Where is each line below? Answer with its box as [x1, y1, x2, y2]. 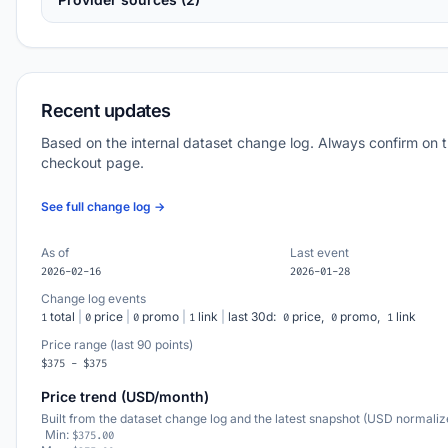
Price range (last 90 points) [41, 337, 193, 352]
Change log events [41, 291, 146, 306]
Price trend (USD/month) [41, 388, 209, 405]
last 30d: [228, 309, 279, 324]
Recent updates [41, 100, 171, 121]
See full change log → [41, 199, 165, 214]
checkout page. [41, 154, 144, 171]
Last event [289, 245, 349, 260]
